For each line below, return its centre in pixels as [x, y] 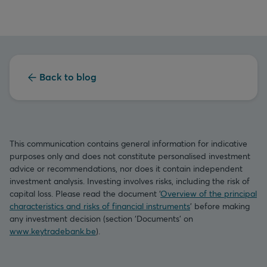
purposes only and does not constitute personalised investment [130, 156]
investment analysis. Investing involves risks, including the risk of [130, 181]
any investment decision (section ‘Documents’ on [101, 219]
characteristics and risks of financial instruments [100, 206]
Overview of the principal [209, 194]
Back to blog [68, 77]
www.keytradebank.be [53, 231]
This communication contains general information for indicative [128, 144]
